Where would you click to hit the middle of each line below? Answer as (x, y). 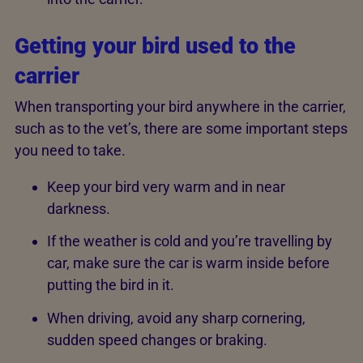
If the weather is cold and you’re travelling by (190, 241)
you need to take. (72, 150)
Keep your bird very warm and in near (166, 186)
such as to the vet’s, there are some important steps (181, 128)
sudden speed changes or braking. (159, 340)
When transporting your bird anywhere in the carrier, (180, 106)
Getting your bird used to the (155, 47)
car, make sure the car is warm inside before (188, 263)
